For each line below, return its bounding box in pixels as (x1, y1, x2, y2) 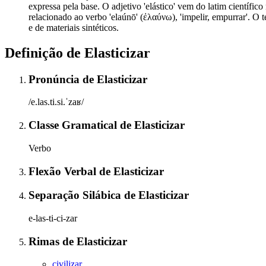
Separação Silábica (28, 189, 124, 202)
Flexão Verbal (28, 164, 99, 178)
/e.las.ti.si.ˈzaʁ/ (28, 97, 84, 107)
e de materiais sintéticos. (28, 22, 119, 33)
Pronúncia (28, 72, 83, 85)
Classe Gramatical (28, 119, 120, 132)
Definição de (5, 45, 84, 61)
